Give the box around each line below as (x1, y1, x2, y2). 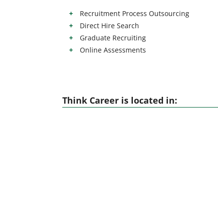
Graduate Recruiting (80, 33, 148, 42)
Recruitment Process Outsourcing (80, 9, 191, 18)
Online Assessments (80, 45, 148, 54)
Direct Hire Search (80, 21, 141, 30)
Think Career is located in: (62, 94, 177, 106)
